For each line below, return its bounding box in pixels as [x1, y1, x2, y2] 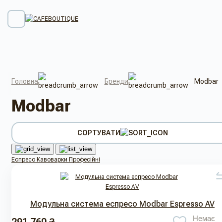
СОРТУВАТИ [77, 129, 120, 137]
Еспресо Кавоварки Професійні [11, 156, 100, 164]
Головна [11, 77, 38, 85]
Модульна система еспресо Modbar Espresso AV [30, 199, 215, 209]
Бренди [104, 77, 128, 85]
